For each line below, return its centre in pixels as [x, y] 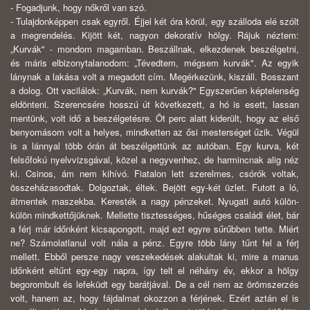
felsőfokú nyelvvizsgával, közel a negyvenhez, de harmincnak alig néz [155, 160]
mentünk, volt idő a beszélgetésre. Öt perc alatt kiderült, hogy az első [155, 118]
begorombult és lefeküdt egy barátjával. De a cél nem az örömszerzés [155, 284]
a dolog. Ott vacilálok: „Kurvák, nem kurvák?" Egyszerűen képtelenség [155, 91]
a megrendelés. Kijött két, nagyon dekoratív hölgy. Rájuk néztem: [155, 35]
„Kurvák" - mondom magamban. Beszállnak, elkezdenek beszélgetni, [155, 49]
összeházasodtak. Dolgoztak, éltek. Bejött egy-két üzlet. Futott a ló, [155, 188]
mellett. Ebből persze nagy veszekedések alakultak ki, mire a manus [155, 257]
